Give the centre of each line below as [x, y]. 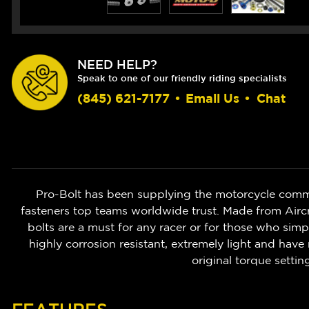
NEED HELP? [117, 64]
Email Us [212, 99]
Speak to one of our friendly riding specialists [182, 79]
